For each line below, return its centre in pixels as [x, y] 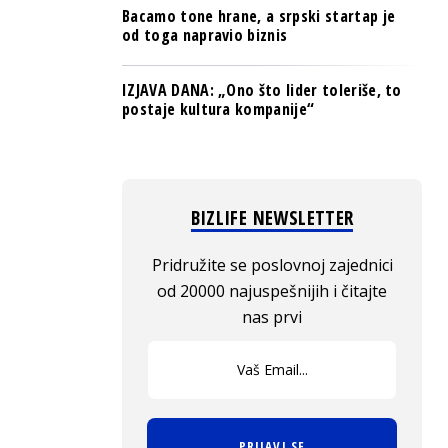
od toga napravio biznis [205, 35]
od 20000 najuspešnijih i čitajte [272, 291]
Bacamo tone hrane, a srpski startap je [259, 16]
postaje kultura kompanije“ [218, 109]
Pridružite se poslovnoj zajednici [272, 265]
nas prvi [272, 317]
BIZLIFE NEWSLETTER [272, 218]
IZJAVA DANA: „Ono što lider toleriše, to [262, 90]
